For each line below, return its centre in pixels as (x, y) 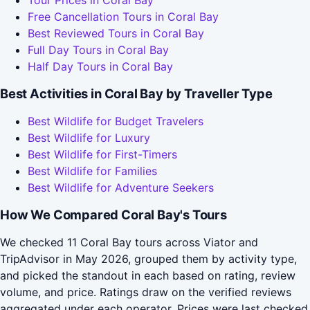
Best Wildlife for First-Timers (102, 155)
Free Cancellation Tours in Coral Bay (123, 17)
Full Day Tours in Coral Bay (98, 50)
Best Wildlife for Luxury (89, 138)
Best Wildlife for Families (92, 171)
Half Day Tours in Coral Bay (100, 67)
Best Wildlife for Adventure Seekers (121, 188)
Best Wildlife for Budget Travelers (116, 121)
